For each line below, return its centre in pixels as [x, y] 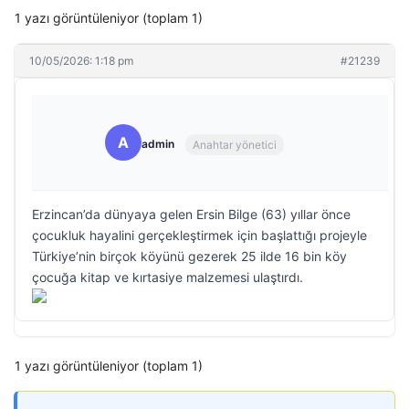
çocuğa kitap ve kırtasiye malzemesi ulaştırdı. [168, 277]
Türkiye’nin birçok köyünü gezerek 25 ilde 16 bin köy [189, 256]
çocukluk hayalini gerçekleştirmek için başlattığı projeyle [199, 235]
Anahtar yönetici [235, 144]
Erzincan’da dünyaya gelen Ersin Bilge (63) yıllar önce [191, 214]
